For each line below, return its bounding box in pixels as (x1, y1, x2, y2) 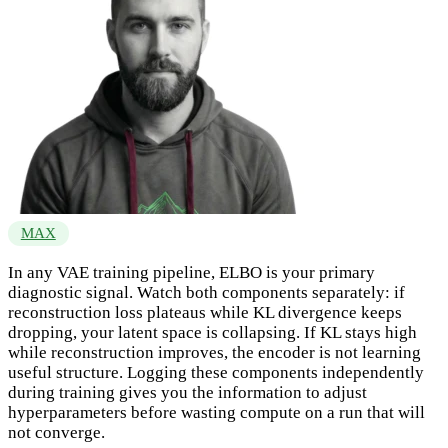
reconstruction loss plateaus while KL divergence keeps (8, 303, 402, 323)
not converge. (8, 423, 105, 443)
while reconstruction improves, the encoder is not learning (8, 343, 421, 363)
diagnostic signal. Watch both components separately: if (8, 283, 405, 303)
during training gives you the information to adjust (8, 383, 367, 403)
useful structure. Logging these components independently (8, 363, 424, 383)
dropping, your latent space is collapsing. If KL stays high (8, 323, 417, 343)
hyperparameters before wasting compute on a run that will (8, 403, 425, 423)
